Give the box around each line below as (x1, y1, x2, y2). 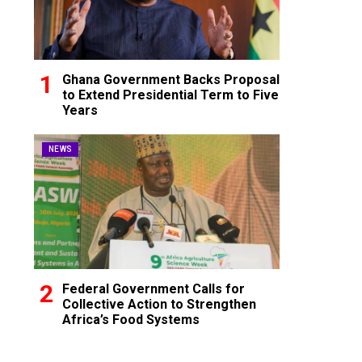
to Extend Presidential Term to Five (62, 87, 279, 103)
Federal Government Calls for (62, 281, 245, 297)
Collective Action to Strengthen (62, 297, 256, 313)
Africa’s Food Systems (62, 312, 200, 328)
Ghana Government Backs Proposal (62, 72, 280, 88)
